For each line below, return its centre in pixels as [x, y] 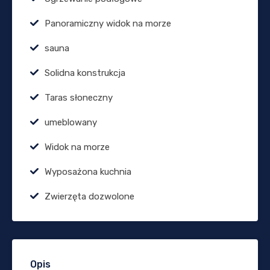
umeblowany [71, 122]
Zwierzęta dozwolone [89, 196]
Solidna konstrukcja [85, 73]
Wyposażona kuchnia [88, 171]
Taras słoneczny [79, 97]
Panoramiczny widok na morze [108, 23]
